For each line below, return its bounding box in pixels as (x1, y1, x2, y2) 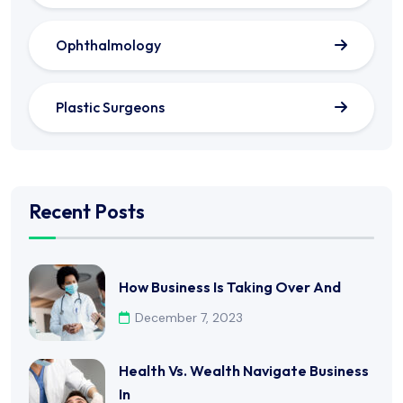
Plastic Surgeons (56, 97, 165, 116)
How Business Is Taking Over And (119, 278, 341, 297)
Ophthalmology (56, 35, 161, 54)
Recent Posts (29, 198, 145, 224)
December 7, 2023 (135, 309, 243, 327)
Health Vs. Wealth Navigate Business (119, 361, 369, 380)
